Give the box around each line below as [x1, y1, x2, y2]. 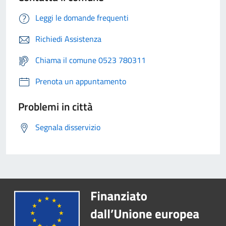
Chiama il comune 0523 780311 [35, 54, 146, 67]
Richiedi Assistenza [35, 33, 101, 45]
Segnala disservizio [35, 121, 100, 134]
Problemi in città [18, 98, 93, 115]
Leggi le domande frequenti [35, 12, 129, 24]
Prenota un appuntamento [35, 75, 126, 88]
